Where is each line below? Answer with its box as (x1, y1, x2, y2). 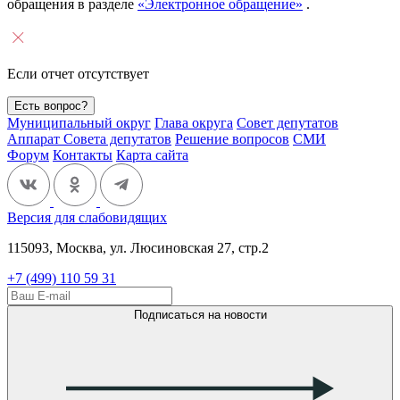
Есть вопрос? (14, 98, 87, 112)
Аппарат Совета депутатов (7, 130, 171, 146)
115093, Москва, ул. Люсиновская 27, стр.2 (7, 239, 269, 255)
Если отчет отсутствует (7, 65, 149, 81)
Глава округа (154, 114, 233, 130)
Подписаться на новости (133, 307, 267, 321)
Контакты (53, 146, 112, 162)
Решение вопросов (175, 130, 289, 146)
